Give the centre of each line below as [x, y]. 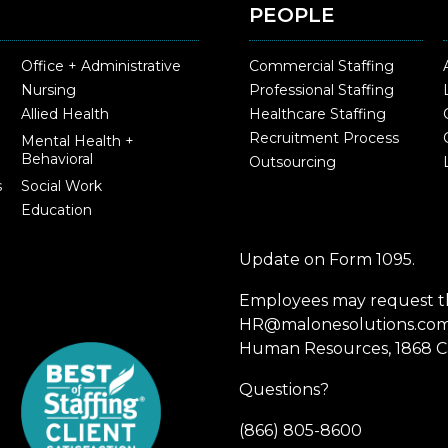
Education [56, 209]
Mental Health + [77, 140]
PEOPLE [292, 14]
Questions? [284, 389]
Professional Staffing [321, 89]
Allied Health [64, 113]
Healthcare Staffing [317, 113]
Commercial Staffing [321, 65]
